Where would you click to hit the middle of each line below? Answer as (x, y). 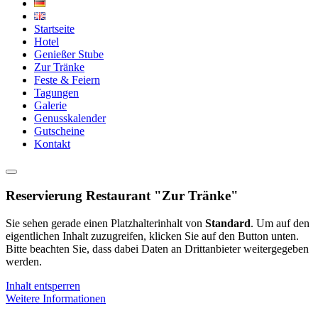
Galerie (50, 106)
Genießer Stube (69, 55)
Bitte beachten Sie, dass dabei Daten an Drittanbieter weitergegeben (157, 248)
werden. (24, 261)
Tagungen (56, 93)
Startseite (54, 29)
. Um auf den (280, 223)
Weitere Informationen (56, 298)
